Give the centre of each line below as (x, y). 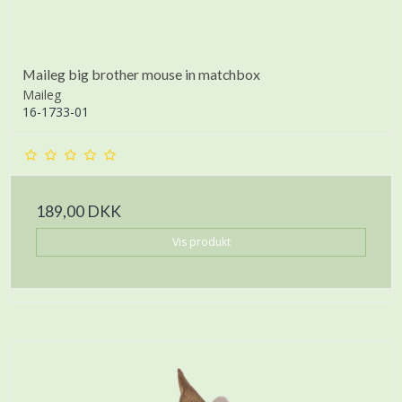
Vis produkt (201, 242)
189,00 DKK (79, 212)
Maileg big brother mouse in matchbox (141, 74)
